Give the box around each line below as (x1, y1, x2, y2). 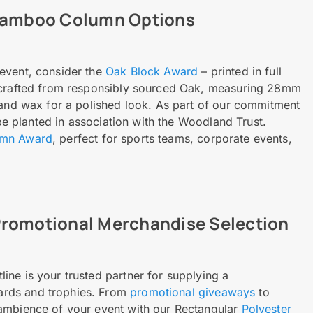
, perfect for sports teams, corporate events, (52, 131, 292, 145)
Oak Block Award (105, 64, 198, 78)
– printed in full (198, 64, 282, 78)
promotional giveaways (130, 285, 256, 299)
